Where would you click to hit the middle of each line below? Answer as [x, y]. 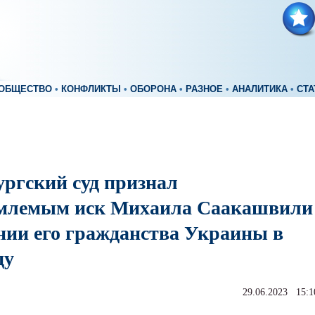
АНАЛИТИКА [260, 89]
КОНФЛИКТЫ [91, 89]
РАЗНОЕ [204, 89]
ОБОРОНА [153, 89]
